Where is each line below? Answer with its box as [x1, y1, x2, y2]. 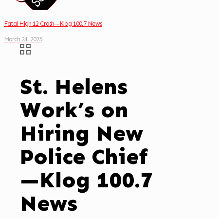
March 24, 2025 [4, 35, 42, 43]
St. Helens [20, 73, 127, 100]
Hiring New [20, 120, 143, 147]
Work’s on [20, 97, 128, 124]
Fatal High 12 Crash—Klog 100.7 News [4, 19, 102, 27]
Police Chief [20, 144, 148, 170]
